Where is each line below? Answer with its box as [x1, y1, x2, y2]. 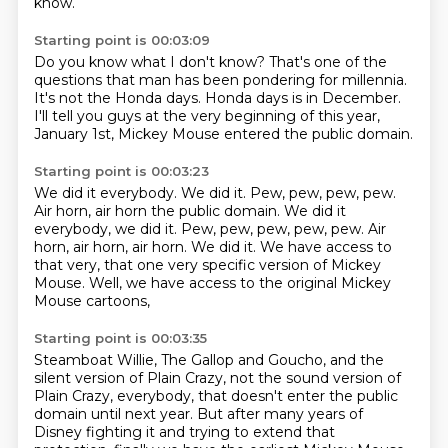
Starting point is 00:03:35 [33, 330, 207, 346]
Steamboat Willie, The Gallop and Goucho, [33, 351, 330, 369]
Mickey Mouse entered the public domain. [117, 125, 413, 143]
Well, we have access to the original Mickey [88, 274, 391, 292]
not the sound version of [229, 369, 401, 387]
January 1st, [33, 125, 118, 143]
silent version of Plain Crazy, [33, 369, 230, 387]
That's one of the [268, 53, 387, 71]
